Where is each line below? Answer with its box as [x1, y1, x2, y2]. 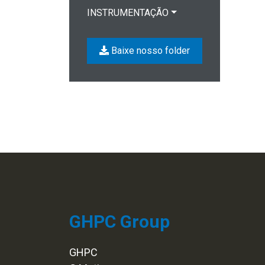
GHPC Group [69, 211, 170, 232]
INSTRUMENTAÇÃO [87, 7, 169, 18]
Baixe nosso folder [109, 45, 190, 56]
